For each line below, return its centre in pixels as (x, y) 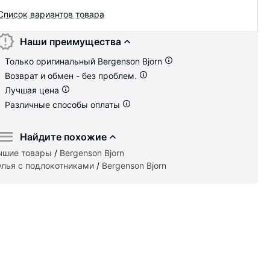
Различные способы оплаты (64, 104)
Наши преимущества (70, 41)
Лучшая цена (33, 90)
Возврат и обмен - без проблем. (72, 75)
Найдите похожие (63, 137)
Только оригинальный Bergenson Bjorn (85, 61)
